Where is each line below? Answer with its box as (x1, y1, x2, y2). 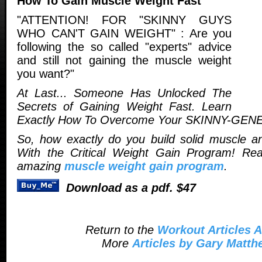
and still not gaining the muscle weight (17, 53, 232, 67)
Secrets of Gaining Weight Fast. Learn (17, 99, 232, 113)
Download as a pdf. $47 (66, 181, 196, 194)
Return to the (85, 223, 154, 237)
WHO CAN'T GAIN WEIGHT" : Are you (17, 26, 232, 40)
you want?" (17, 67, 74, 80)
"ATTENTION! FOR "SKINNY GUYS (17, 13, 232, 26)
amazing (17, 159, 64, 173)
